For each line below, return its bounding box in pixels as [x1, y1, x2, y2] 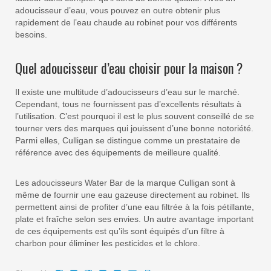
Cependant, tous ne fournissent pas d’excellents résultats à [15, 99, 241, 109]
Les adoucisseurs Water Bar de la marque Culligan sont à [15, 178, 235, 188]
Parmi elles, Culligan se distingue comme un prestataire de [15, 135, 240, 146]
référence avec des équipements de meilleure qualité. [15, 148, 221, 158]
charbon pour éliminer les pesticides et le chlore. [15, 238, 200, 249]
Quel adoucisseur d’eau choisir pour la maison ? [15, 58, 243, 78]
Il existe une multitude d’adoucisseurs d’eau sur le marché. [15, 87, 240, 97]
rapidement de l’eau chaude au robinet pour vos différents [15, 18, 237, 28]
